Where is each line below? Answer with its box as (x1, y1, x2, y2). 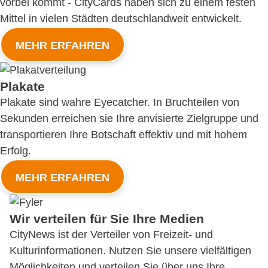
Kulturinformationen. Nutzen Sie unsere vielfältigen (10, 245, 251, 257)
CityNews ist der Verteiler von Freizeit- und (10, 229, 213, 240)
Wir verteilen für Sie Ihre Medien (10, 212, 204, 226)
